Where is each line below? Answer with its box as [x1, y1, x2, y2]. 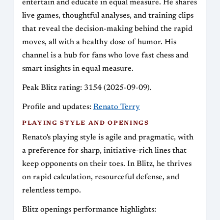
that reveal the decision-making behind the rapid [22, 25, 192, 33]
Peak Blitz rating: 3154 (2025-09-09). [22, 84, 152, 92]
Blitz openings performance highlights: [22, 206, 156, 214]
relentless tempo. [22, 187, 81, 195]
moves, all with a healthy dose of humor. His [22, 38, 176, 47]
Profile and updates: [22, 103, 93, 111]
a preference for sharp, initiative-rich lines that [22, 147, 187, 155]
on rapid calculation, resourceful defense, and [22, 173, 179, 182]
